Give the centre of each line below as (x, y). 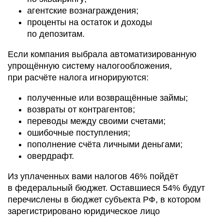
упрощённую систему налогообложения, (90, 66)
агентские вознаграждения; (83, 11)
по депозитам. (56, 34)
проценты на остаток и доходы (90, 23)
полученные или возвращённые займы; (108, 98)
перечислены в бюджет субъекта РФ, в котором (104, 200)
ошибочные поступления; (79, 133)
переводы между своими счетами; (96, 121)
